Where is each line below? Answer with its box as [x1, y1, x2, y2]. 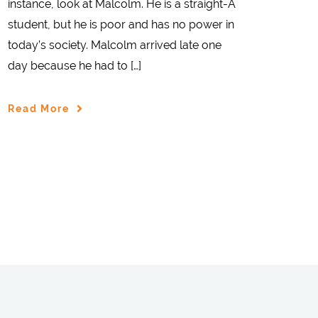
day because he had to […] [8, 59, 141, 73]
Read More [8, 102, 70, 114]
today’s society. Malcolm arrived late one [8, 38, 221, 53]
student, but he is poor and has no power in [8, 18, 234, 32]
